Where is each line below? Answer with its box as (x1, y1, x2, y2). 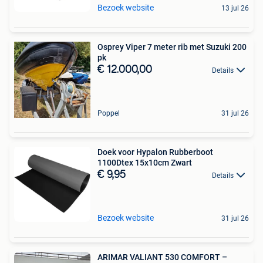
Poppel (97, 109, 120, 117)
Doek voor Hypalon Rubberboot (97, 147, 213, 157)
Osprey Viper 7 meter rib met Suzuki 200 (97, 42, 247, 52)
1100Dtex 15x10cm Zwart (97, 157, 192, 167)
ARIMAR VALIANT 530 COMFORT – (97, 252, 227, 262)
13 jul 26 (221, 4, 249, 12)
